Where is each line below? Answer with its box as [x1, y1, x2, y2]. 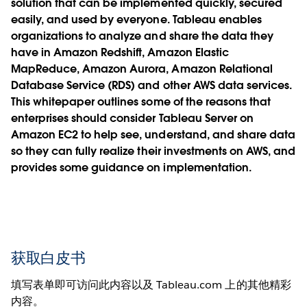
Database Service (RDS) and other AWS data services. [11, 77, 292, 93]
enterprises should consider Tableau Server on [11, 110, 254, 125]
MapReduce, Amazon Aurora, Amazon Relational [11, 61, 273, 76]
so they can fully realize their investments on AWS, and [11, 143, 296, 158]
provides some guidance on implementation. [11, 160, 251, 175]
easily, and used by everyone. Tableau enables [11, 12, 262, 27]
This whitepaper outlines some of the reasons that [11, 94, 271, 109]
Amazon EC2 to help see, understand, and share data [11, 127, 295, 142]
